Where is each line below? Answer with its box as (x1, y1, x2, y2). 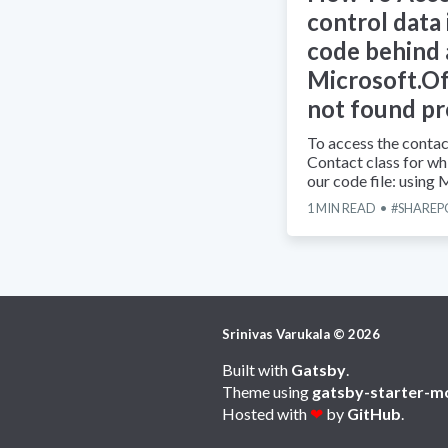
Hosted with (222, 404, 307, 424)
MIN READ (314, 200, 376, 217)
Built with (222, 359, 288, 379)
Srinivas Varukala (222, 326, 330, 343)
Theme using (222, 382, 309, 402)
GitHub (347, 404, 401, 424)
